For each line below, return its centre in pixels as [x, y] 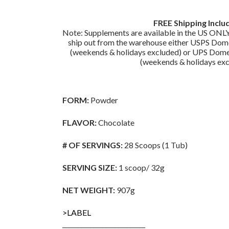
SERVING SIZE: [90, 168]
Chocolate [116, 123]
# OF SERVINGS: [93, 145]
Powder [104, 100]
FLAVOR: [79, 123]
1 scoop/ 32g [141, 168]
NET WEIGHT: [89, 190]
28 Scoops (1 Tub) [155, 145]
